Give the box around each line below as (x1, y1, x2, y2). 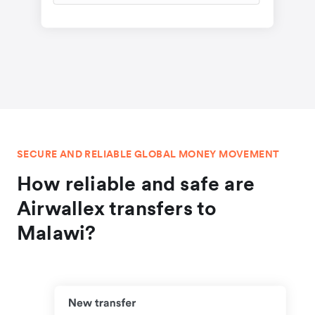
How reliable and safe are (17, 170, 255, 196)
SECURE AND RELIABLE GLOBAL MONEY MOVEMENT (17, 147, 280, 160)
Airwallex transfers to (17, 195, 217, 221)
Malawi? (17, 219, 96, 245)
